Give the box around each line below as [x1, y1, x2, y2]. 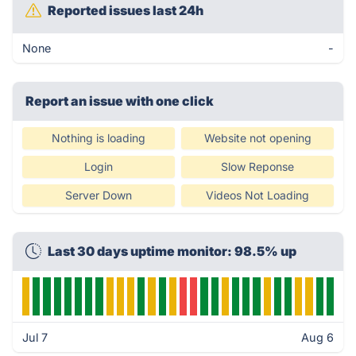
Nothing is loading [52, 131, 145, 145]
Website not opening [203, 131, 311, 145]
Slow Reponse [221, 160, 294, 173]
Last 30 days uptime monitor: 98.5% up [48, 243, 296, 259]
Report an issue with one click [25, 93, 214, 109]
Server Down [65, 188, 132, 202]
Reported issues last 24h [48, 2, 203, 18]
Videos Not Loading [206, 188, 309, 202]
